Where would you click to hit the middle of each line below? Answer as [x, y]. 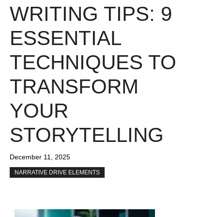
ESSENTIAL [65, 38]
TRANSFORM [74, 87]
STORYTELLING [87, 135]
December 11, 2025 [40, 157]
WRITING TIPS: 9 [91, 14]
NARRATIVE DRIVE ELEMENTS [57, 173]
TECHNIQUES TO [93, 62]
